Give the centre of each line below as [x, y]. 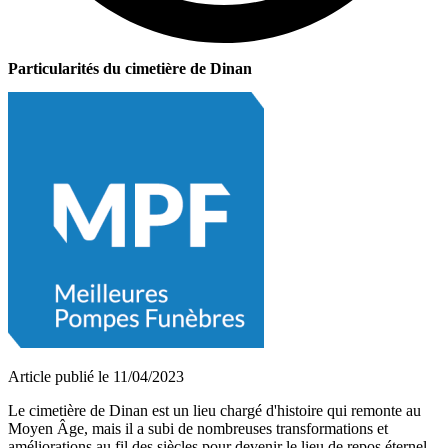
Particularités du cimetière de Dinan [130, 69]
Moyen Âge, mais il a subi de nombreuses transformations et [198, 428]
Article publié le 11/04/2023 [96, 376]
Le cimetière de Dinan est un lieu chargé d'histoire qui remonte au [214, 410]
